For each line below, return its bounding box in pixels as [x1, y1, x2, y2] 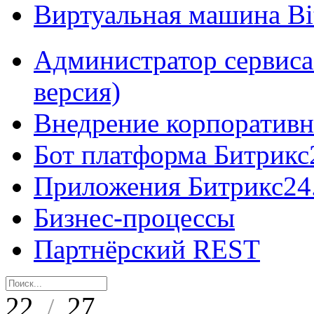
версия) [34, 76, 121, 107]
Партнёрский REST [34, 234, 260, 264]
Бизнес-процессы [34, 203, 235, 233]
